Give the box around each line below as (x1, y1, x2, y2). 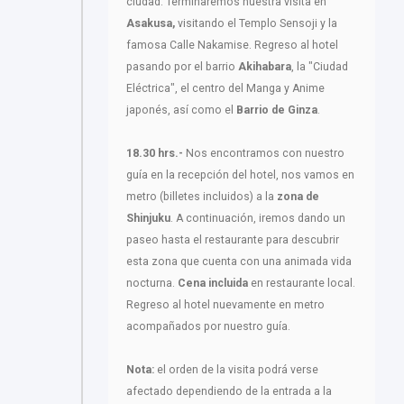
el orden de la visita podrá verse (154, 363, 318, 377)
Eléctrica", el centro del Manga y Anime (126, 82, 325, 96)
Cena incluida (178, 277, 251, 290)
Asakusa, (126, 17, 175, 31)
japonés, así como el (126, 104, 236, 117)
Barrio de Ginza (236, 104, 317, 117)
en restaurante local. (251, 277, 355, 290)
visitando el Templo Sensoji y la (175, 17, 337, 31)
